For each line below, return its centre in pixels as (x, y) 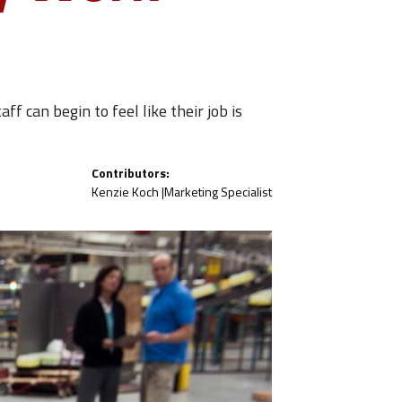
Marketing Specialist (218, 192)
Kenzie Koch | (128, 192)
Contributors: (131, 173)
